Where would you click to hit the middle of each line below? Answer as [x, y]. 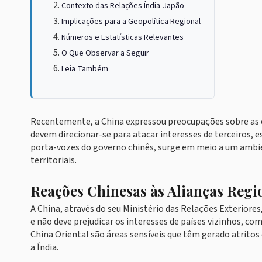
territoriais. [54, 160]
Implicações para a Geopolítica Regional [131, 22]
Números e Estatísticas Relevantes [123, 37]
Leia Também [85, 69]
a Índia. [44, 247]
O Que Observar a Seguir [105, 53]
